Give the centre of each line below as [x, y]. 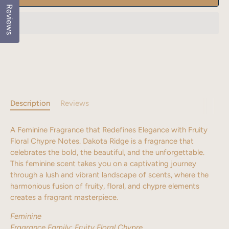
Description [30, 103]
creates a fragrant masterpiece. [64, 197]
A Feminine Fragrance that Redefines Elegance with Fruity [109, 130]
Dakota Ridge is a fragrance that [138, 141]
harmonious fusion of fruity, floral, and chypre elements [105, 186]
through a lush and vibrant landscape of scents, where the [109, 175]
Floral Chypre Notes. [47, 141]
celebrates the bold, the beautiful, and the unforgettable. [107, 152]
